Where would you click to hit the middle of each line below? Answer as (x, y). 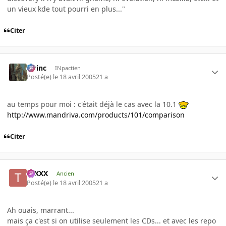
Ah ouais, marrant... (41, 210)
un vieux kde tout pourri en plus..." (66, 9)
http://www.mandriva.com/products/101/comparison (96, 115)
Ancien (65, 174)
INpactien (68, 68)
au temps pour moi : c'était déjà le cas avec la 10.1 (93, 104)
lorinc (37, 68)
